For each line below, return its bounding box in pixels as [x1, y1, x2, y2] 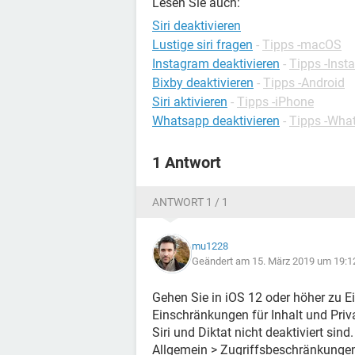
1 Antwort [152, 153, 221, 172]
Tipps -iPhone [237, 94, 314, 109]
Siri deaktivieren [152, 18, 241, 33]
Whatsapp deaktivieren [152, 113, 280, 128]
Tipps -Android [263, 75, 345, 90]
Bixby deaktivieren [152, 75, 254, 90]
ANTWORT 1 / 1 [152, 196, 228, 208]
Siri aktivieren [152, 94, 227, 109]
